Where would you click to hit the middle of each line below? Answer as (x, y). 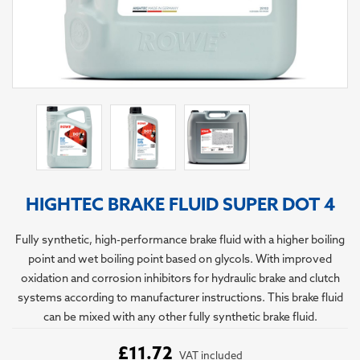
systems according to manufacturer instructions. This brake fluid (180, 298)
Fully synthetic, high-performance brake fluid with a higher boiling (180, 240)
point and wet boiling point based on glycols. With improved (180, 260)
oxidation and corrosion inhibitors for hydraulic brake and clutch (180, 279)
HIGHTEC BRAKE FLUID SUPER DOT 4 (180, 205)
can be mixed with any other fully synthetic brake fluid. (180, 317)
